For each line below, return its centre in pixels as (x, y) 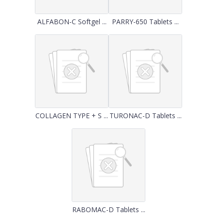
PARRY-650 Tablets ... (145, 22)
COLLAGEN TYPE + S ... (72, 116)
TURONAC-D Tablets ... (145, 116)
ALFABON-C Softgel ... (72, 22)
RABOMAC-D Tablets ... (108, 209)
